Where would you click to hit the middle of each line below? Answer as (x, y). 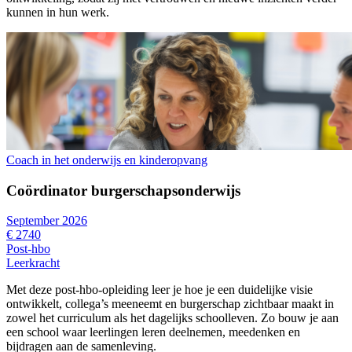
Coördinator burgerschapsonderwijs (123, 190)
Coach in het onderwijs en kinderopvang (107, 159)
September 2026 (47, 221)
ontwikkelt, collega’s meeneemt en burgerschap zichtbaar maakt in (170, 304)
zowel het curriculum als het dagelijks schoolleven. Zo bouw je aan (172, 318)
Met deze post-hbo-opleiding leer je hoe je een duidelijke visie (159, 290)
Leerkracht (33, 263)
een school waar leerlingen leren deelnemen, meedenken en (153, 332)
